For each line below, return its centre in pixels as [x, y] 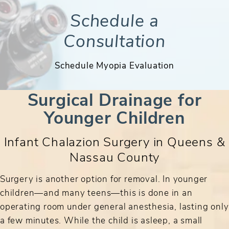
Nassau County [114, 157]
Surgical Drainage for [114, 99]
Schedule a [114, 20]
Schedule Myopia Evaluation [114, 65]
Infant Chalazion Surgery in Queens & [114, 141]
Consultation [114, 40]
